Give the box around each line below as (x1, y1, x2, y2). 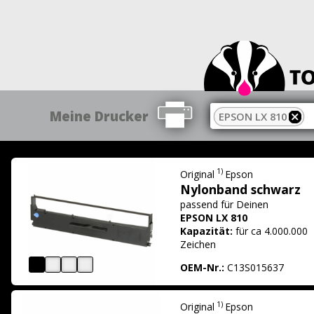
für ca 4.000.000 (235, 224, 308, 238)
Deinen (236, 197, 269, 211)
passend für (180, 197, 237, 211)
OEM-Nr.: (180, 260, 225, 274)
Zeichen (180, 237, 217, 251)
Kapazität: (180, 224, 233, 238)
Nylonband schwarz (180, 180, 301, 198)
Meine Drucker (50, 107, 149, 125)
